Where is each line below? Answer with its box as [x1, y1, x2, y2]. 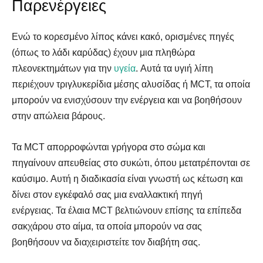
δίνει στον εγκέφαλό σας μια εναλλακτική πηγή [12, 189, 203, 200]
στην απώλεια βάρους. [12, 110, 105, 121]
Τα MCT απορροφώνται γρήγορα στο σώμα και [12, 141, 205, 152]
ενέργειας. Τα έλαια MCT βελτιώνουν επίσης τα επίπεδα [12, 205, 241, 215]
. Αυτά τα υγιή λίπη [136, 63, 213, 73]
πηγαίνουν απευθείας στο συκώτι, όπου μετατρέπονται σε [12, 157, 250, 168]
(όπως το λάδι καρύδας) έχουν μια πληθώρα [12, 47, 195, 58]
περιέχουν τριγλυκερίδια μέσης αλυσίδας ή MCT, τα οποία [12, 79, 250, 89]
